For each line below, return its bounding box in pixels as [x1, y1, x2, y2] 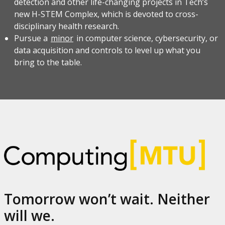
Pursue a [14, 33, 50, 44]
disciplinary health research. [14, 21, 119, 32]
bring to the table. [14, 57, 82, 68]
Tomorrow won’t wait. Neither [4, 189, 210, 209]
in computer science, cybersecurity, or [74, 33, 218, 44]
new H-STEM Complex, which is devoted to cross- [14, 9, 198, 20]
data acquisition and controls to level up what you [14, 45, 200, 56]
